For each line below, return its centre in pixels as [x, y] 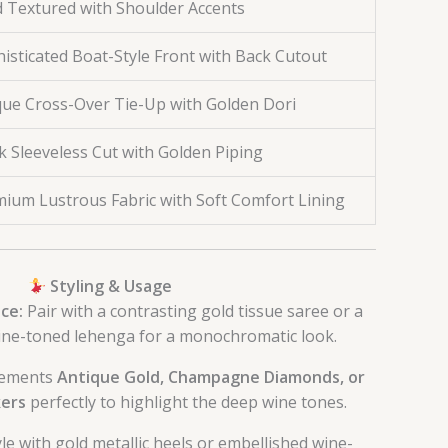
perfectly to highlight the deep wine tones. [186, 402]
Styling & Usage [109, 286]
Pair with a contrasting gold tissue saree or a [193, 311]
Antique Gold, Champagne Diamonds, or [210, 377]
